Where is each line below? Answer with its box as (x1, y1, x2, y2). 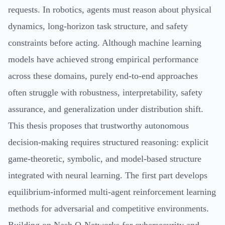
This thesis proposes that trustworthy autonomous (8, 120, 189, 131)
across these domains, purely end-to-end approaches (8, 70, 198, 81)
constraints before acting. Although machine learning (8, 37, 201, 48)
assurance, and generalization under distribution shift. (8, 103, 203, 114)
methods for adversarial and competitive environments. (8, 203, 209, 213)
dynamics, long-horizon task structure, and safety (8, 21, 188, 31)
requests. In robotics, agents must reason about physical (8, 4, 211, 15)
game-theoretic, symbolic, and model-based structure (8, 153, 201, 164)
